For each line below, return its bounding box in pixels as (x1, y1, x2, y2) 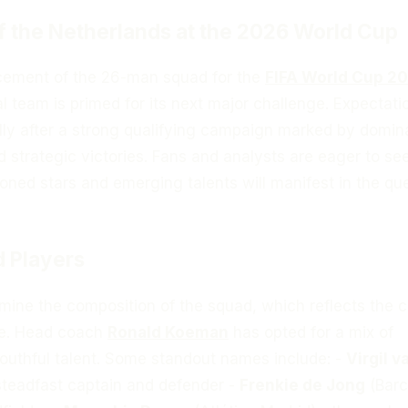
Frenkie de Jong (240, 375, 365, 394)
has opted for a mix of (229, 322, 393, 342)
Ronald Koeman (107, 322, 229, 342)
